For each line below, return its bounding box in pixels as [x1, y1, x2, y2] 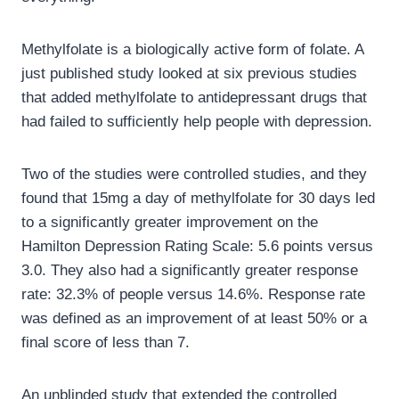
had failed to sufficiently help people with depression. [21, 113, 372, 131]
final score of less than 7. [21, 334, 190, 352]
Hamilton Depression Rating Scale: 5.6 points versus [21, 238, 373, 256]
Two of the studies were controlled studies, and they [21, 166, 367, 183]
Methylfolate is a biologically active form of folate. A [21, 41, 363, 59]
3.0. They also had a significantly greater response [21, 262, 358, 280]
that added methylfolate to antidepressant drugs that [21, 89, 367, 107]
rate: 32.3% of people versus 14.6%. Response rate [21, 286, 365, 304]
